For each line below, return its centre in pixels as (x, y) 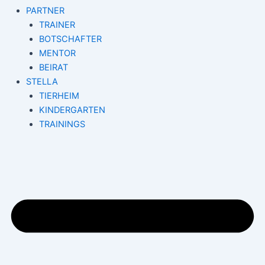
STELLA (42, 81)
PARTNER (45, 10)
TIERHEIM (59, 96)
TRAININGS (62, 124)
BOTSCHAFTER (70, 39)
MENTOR (57, 53)
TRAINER (57, 25)
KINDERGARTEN (72, 110)
